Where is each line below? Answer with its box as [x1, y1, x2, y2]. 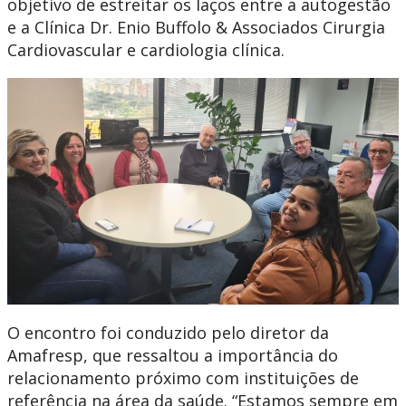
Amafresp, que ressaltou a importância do [7, 344, 338, 367]
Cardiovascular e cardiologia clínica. [7, 39, 285, 61]
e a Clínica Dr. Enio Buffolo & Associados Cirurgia [7, 16, 385, 38]
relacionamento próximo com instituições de [7, 367, 359, 390]
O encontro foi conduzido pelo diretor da [7, 322, 329, 344]
